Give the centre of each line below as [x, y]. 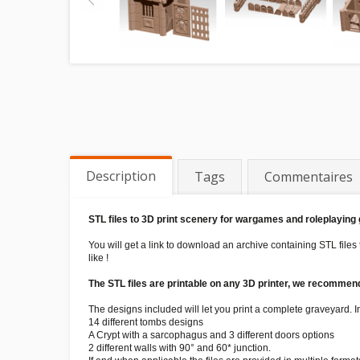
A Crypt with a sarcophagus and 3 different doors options [211, 335]
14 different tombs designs [146, 322]
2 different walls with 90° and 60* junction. [180, 348]
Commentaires [309, 177]
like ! [98, 258]
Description [121, 176]
